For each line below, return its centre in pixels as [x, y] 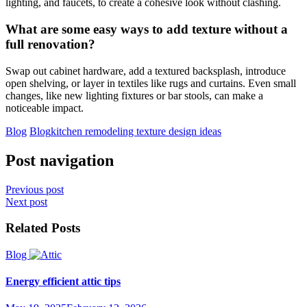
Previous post [35, 189]
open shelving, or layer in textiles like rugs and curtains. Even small [151, 83]
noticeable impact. [45, 108]
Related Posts [43, 228]
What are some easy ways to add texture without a [147, 29]
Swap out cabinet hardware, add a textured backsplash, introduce [146, 71]
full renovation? [50, 44]
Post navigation [60, 160]
